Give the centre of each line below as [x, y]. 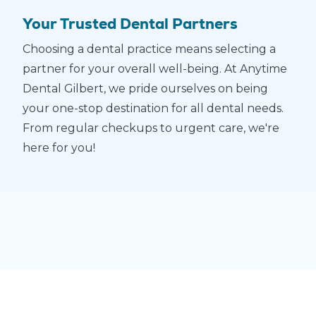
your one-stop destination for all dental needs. [153, 109]
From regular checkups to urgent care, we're [151, 128]
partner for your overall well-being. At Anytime [155, 69]
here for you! [59, 148]
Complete [226, 232]
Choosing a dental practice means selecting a [149, 49]
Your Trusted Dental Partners [130, 23]
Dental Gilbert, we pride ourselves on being [145, 89]
